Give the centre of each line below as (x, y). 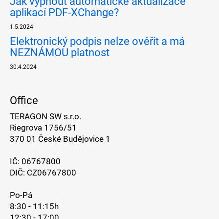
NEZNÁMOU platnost (60, 52)
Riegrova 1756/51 (43, 127)
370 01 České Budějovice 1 (60, 139)
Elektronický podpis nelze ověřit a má (97, 41)
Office (24, 100)
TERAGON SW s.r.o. (45, 116)
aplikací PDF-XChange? (64, 12)
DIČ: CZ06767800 (43, 172)
